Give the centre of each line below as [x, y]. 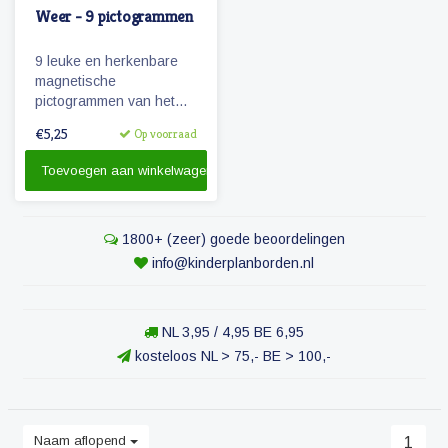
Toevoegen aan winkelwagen [129, 170]
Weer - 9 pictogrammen [114, 16]
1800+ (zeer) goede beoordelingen [231, 239]
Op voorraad [163, 133]
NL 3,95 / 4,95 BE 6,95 [231, 332]
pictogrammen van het [105, 100]
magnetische [75, 80]
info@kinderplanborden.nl [233, 263]
